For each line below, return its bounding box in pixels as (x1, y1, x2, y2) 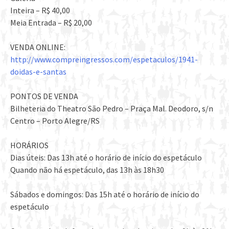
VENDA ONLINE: (10, 42, 65, 53)
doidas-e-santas (10, 66, 66, 77)
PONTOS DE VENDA (10, 91, 78, 102)
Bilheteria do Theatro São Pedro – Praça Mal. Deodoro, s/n (10, 103, 213, 114)
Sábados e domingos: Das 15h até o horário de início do (10, 189, 199, 200)
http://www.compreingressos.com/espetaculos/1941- (10, 54, 198, 65)
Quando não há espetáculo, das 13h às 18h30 (10, 165, 164, 175)
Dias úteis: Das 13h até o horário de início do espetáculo (10, 152, 202, 163)
